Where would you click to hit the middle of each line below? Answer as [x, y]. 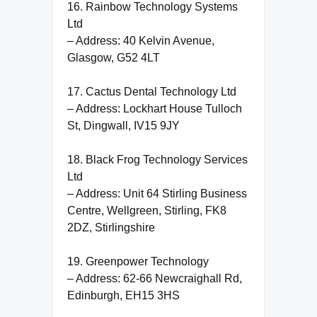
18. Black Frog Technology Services [157, 159]
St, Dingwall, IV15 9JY [123, 125]
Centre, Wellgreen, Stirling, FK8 [147, 210]
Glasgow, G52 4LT [114, 57]
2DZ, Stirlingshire [111, 227]
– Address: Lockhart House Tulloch [155, 108]
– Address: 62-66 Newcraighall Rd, [155, 278]
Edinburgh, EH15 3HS [123, 295]
